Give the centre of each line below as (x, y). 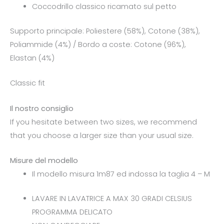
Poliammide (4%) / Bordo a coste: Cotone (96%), (98, 45)
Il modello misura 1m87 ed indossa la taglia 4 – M (121, 174)
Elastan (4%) (32, 58)
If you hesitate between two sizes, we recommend (103, 122)
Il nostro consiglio (42, 108)
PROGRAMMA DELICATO (72, 212)
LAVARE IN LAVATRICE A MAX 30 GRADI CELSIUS (112, 198)
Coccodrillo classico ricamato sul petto (104, 7)
